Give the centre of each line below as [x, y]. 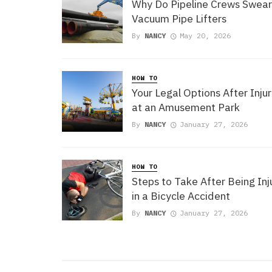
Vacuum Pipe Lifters [179, 19]
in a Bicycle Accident [181, 196]
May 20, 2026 [205, 36]
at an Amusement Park [186, 107]
